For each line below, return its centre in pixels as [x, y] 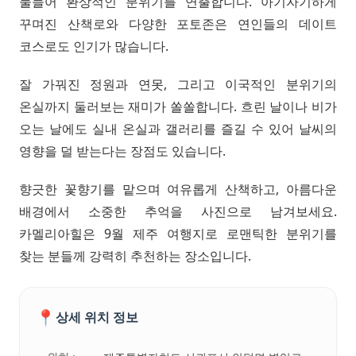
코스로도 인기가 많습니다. [94, 46]
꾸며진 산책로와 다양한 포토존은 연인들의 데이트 [178, 23]
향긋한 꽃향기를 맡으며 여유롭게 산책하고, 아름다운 [178, 189]
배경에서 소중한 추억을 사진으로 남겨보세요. [178, 211]
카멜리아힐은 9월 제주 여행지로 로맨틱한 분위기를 [178, 233]
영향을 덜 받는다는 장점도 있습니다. [122, 151]
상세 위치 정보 [97, 317]
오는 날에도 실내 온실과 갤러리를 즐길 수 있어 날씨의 [178, 128]
